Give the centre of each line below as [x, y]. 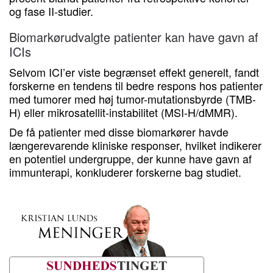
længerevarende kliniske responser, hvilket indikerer [135, 145]
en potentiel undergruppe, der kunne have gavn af [130, 158]
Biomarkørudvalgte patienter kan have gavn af [134, 37]
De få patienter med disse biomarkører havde [119, 132]
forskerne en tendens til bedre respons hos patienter [136, 85]
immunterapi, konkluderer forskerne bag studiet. [125, 172]
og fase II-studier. [51, 11]
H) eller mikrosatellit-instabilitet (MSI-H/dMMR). [123, 112]
